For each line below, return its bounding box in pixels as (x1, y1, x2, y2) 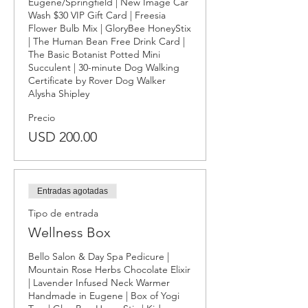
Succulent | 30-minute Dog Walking (28, 61, 179, 74)
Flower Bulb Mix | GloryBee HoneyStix (28, 22, 191, 34)
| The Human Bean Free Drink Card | (28, 35, 185, 47)
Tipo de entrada (28, 207, 98, 219)
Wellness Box (28, 224, 111, 241)
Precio (28, 111, 55, 124)
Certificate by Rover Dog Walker (28, 74, 166, 87)
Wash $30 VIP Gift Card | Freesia (28, 9, 166, 21)
